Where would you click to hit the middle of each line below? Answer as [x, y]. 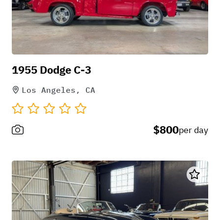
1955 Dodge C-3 [52, 69]
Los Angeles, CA [58, 90]
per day [193, 130]
